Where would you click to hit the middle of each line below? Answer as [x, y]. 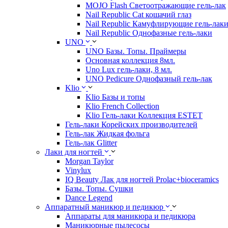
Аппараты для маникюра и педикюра [130, 216]
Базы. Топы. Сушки [99, 189]
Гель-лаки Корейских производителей [131, 125]
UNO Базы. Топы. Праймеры [136, 51]
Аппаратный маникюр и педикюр [104, 207]
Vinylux [78, 170]
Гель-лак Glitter [91, 143]
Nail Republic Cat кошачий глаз [138, 15]
